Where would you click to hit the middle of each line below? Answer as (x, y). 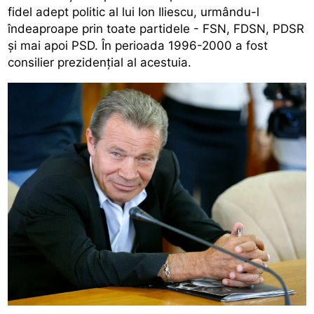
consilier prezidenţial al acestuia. (100, 62)
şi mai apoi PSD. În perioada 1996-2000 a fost (138, 45)
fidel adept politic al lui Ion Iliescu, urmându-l (134, 12)
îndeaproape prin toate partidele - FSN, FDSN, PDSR (156, 28)
